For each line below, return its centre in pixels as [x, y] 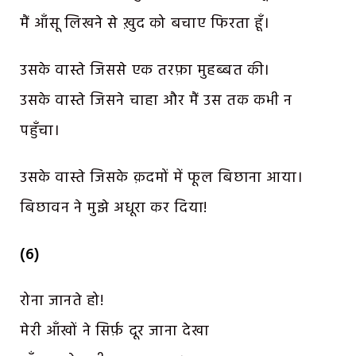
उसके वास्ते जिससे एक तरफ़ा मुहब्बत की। [145, 71]
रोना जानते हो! [62, 302]
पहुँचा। [40, 132]
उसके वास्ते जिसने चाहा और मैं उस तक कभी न [156, 101]
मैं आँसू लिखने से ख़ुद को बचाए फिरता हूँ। [145, 24]
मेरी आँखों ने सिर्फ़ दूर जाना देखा [115, 332]
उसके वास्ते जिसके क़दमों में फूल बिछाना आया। [162, 178]
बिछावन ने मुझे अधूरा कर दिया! [114, 208]
